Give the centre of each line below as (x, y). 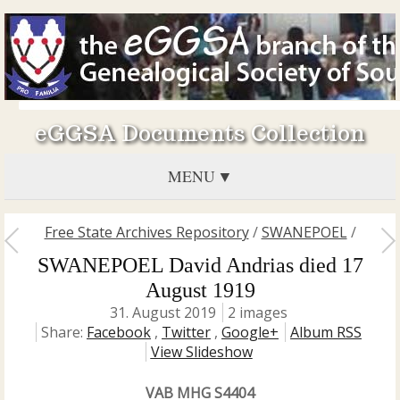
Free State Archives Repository (146, 232)
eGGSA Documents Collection (200, 133)
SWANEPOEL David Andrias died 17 (200, 265)
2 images (258, 312)
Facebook (119, 332)
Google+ (250, 332)
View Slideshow (201, 352)
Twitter (186, 332)
